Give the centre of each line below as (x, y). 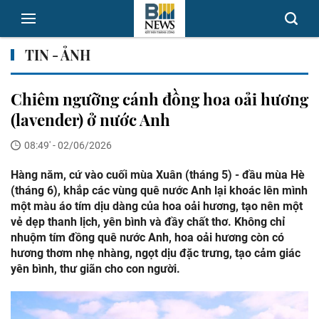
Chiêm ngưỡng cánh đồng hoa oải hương (159, 99)
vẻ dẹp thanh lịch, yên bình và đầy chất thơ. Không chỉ (148, 222)
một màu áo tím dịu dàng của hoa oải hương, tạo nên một (157, 206)
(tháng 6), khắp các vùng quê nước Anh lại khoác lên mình (159, 190)
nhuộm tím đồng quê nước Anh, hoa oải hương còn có (147, 237)
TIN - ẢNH (58, 55)
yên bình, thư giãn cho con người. (95, 269)
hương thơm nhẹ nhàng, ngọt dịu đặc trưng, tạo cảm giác (156, 253)
